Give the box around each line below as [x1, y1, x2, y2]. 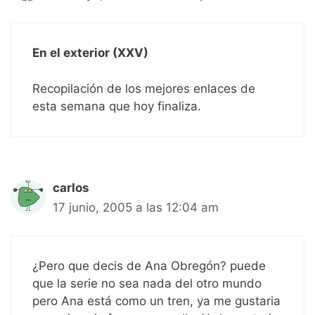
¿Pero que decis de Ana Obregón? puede [32, 259, 266, 274]
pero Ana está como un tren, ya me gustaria [32, 294, 281, 309]
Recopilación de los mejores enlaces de [32, 81, 255, 96]
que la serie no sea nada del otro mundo [32, 276, 262, 291]
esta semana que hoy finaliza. [32, 98, 201, 113]
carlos [53, 180, 89, 195]
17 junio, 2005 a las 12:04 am [53, 200, 219, 214]
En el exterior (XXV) [32, 46, 148, 60]
